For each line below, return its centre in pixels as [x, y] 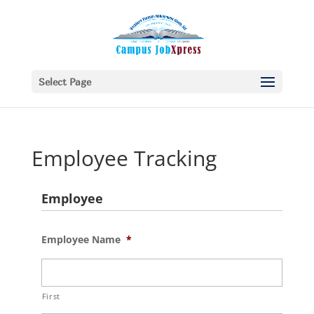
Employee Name [81, 239]
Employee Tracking [124, 158]
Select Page [64, 82]
